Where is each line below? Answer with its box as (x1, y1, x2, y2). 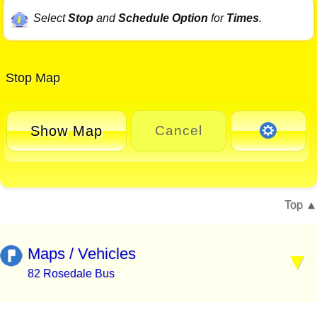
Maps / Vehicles (28, 245, 136, 263)
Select (33, 12, 68, 25)
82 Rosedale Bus (28, 267, 115, 280)
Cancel (154, 123, 202, 139)
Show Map (30, 122, 103, 139)
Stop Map (2, 71, 60, 86)
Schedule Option (117, 12, 208, 25)
